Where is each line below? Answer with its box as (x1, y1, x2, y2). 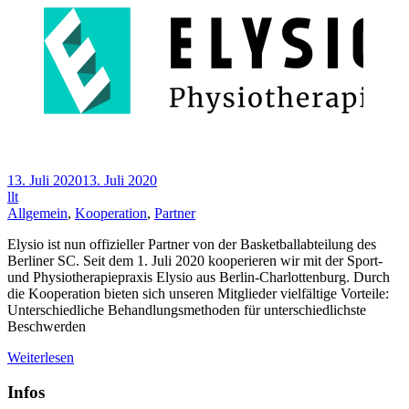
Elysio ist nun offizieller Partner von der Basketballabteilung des (7, 236, 376, 252)
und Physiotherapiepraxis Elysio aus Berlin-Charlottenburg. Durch (7, 268, 390, 285)
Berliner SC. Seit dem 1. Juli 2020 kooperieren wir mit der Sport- (7, 252, 383, 268)
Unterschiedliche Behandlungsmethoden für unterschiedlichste (7, 301, 366, 318)
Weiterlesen (7, 349, 74, 365)
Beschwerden (7, 318, 86, 334)
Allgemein (7, 204, 68, 221)
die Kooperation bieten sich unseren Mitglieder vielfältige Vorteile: (7, 285, 389, 301)
